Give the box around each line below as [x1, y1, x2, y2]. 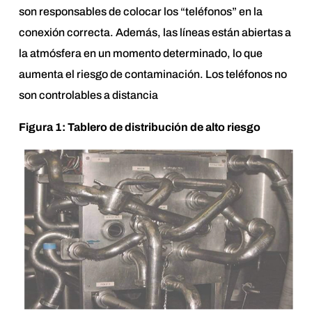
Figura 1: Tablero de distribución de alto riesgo [18, 120, 260, 133]
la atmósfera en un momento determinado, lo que [18, 47, 263, 59]
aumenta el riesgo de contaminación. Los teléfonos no [18, 68, 287, 80]
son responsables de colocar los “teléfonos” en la [18, 5, 263, 17]
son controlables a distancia [18, 88, 158, 101]
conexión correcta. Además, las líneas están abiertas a [18, 26, 291, 38]
